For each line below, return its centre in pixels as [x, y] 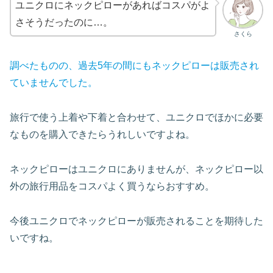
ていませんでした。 [54, 83]
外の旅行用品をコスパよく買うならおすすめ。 [112, 186]
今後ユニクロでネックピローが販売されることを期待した [136, 221]
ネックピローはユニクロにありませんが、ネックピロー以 [136, 169]
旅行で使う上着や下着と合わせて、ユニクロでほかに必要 [136, 117]
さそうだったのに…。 [64, 23]
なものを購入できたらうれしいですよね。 [102, 134]
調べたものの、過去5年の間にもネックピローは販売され [134, 66]
